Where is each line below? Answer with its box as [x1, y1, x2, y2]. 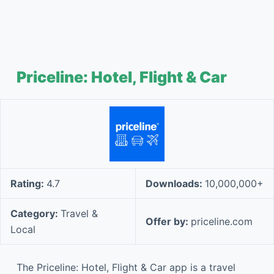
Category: [10, 207, 61, 220]
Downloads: [146, 177, 205, 190]
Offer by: [146, 215, 191, 228]
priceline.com [191, 215, 253, 228]
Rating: [10, 177, 46, 190]
